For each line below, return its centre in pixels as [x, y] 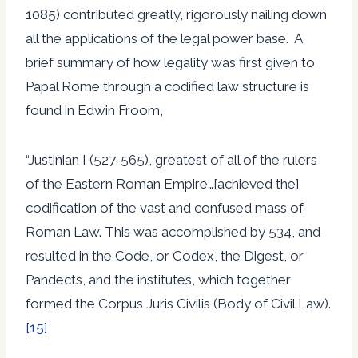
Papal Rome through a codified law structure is [167, 86]
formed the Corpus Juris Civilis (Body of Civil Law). [178, 303]
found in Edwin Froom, [94, 110]
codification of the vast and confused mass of [165, 207]
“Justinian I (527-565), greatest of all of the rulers [171, 159]
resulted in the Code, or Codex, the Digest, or [165, 255]
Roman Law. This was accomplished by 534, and [173, 231]
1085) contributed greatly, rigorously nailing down [176, 14]
